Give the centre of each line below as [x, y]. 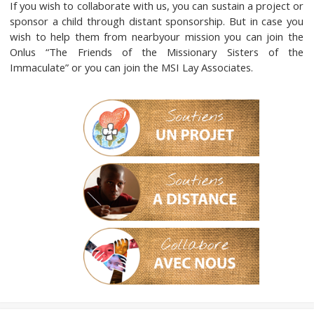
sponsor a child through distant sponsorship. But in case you [157, 21]
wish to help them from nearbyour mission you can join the [157, 37]
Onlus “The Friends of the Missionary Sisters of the [157, 52]
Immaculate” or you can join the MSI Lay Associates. [131, 68]
